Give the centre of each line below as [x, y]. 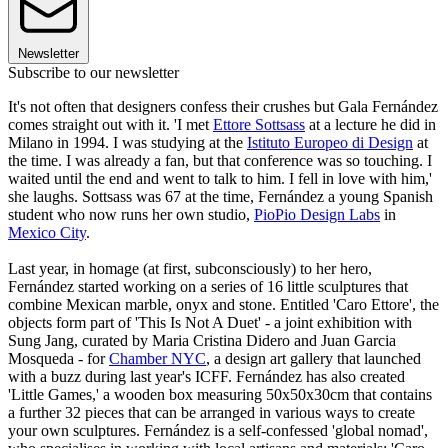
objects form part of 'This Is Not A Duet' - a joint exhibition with [210, 322]
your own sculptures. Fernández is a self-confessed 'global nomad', [218, 430]
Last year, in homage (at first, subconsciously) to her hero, [190, 268]
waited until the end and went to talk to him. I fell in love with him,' [220, 178]
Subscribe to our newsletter [93, 72]
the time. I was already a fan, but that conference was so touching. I [220, 160]
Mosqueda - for [58, 358]
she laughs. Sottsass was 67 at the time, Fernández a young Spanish [220, 196]
